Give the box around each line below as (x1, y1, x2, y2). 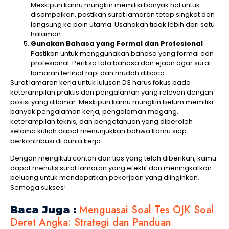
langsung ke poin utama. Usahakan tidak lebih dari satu (31, 19, 215, 30)
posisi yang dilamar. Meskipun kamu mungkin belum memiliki (10, 97, 213, 107)
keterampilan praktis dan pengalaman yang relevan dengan (10, 87, 213, 98)
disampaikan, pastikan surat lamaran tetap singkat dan (31, 10, 215, 20)
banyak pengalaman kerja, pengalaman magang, (10, 107, 178, 117)
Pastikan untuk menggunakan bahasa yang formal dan (31, 49, 214, 59)
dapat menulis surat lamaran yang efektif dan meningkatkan (10, 163, 212, 173)
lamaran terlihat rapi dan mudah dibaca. (31, 68, 166, 78)
